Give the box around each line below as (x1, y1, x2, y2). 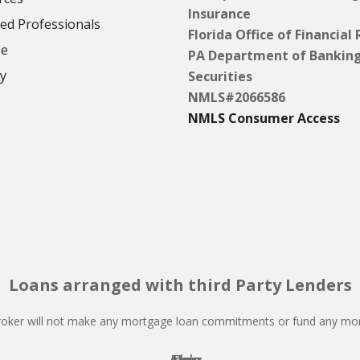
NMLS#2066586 (188, 88, 285, 106)
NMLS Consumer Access (188, 109, 340, 127)
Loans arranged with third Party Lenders (8, 274, 352, 297)
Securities (188, 67, 252, 85)
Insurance (188, 5, 251, 22)
